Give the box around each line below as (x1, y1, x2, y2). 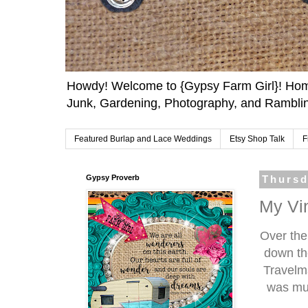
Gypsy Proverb (86, 173, 140, 182)
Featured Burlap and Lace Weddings (74, 134, 212, 144)
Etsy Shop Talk (230, 134, 285, 144)
